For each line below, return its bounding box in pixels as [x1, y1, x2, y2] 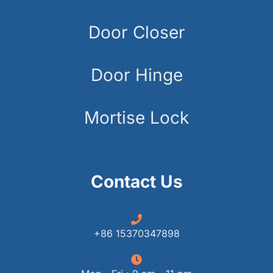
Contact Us [90, 171, 183, 192]
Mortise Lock [84, 107, 189, 128]
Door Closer [88, 21, 185, 43]
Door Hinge [90, 64, 183, 85]
